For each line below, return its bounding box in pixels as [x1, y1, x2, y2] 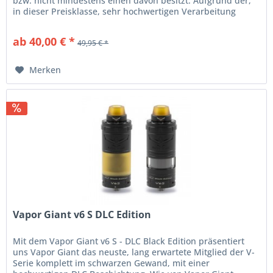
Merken [29, 63, 62, 76]
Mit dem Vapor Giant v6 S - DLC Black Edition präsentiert [13, 235, 245, 247]
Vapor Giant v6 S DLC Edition [13, 208, 152, 222]
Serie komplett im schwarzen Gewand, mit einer [13, 257, 210, 269]
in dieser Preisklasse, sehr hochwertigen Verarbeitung [13, 5, 236, 17]
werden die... [13, 16, 67, 28]
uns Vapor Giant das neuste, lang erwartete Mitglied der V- [13, 246, 255, 258]
